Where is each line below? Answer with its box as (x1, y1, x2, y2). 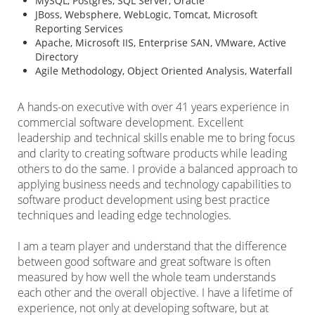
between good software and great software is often (18, 254, 271, 270)
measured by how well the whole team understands (18, 269, 276, 285)
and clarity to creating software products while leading (18, 146, 287, 162)
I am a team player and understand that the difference (18, 238, 287, 255)
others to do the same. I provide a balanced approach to (18, 161, 297, 177)
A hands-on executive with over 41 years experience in (18, 99, 289, 115)
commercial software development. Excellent (18, 115, 243, 131)
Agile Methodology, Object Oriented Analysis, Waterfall (35, 64, 292, 78)
